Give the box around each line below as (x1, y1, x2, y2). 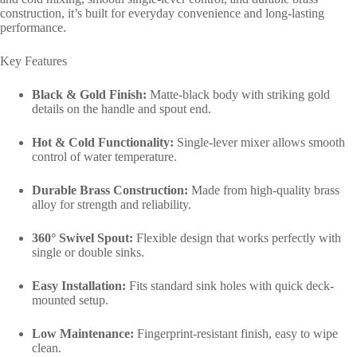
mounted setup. (32, 293, 108, 308)
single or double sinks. (32, 245, 144, 260)
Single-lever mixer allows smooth (174, 135, 345, 150)
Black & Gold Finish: (32, 88, 147, 102)
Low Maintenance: (32, 327, 134, 341)
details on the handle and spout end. (32, 102, 211, 116)
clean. (32, 341, 61, 355)
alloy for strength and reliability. (32, 198, 191, 212)
